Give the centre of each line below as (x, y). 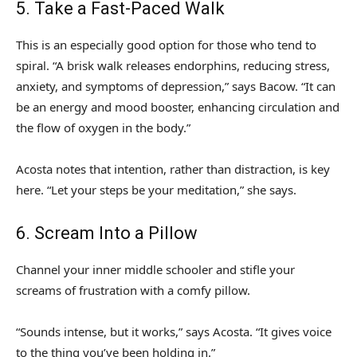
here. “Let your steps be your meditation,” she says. (156, 190)
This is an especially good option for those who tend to (166, 45)
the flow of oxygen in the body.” (103, 128)
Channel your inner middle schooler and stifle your (155, 270)
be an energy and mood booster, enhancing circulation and (178, 107)
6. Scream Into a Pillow (107, 233)
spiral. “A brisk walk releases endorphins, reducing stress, (173, 66)
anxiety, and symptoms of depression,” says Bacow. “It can (176, 86)
